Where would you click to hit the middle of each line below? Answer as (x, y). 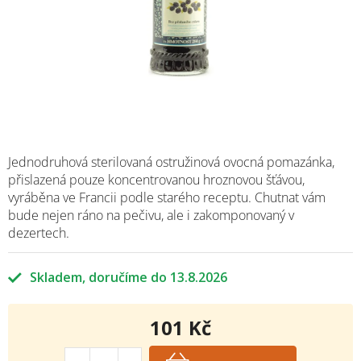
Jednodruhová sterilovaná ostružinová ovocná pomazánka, (171, 162)
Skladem (56, 277)
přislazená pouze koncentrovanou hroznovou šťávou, (156, 179)
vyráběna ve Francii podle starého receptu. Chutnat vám (167, 197)
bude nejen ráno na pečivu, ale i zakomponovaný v (151, 215)
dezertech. (39, 232)
